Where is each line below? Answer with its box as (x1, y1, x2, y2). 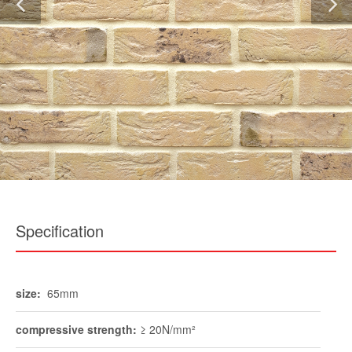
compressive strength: (16, 321, 137, 337)
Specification (16, 219, 104, 242)
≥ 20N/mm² (137, 321, 196, 337)
